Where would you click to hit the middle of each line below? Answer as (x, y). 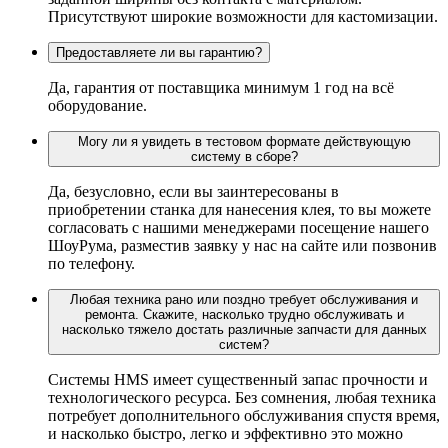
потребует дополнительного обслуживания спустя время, (244, 415)
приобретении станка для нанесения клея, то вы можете (239, 209)
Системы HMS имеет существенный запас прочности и (238, 379)
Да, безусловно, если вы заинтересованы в (193, 191)
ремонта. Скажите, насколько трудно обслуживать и (244, 314)
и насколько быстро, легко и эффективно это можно (225, 433)
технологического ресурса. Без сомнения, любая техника (242, 397)
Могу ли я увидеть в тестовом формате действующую (244, 141)
